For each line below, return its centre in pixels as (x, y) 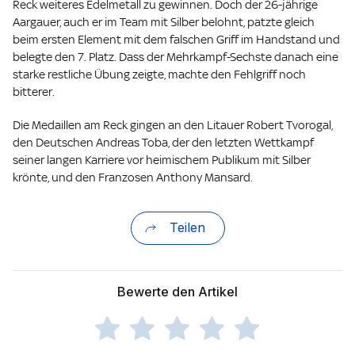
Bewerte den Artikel (177, 292)
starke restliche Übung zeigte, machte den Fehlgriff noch (159, 74)
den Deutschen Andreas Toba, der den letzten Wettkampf (163, 142)
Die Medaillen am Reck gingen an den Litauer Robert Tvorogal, (173, 125)
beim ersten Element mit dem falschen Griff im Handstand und (176, 39)
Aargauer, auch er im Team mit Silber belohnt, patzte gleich (164, 22)
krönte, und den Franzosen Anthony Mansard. (133, 177)
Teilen (187, 227)
